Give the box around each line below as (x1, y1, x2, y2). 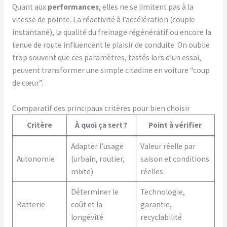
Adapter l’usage (70, 141, 124, 151)
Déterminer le (70, 186, 119, 197)
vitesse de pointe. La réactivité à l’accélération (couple (12, 14, 195, 24)
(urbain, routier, (70, 154, 125, 164)
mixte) (70, 166, 93, 176)
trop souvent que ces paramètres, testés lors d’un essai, (12, 52, 201, 62)
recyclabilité (140, 212, 182, 222)
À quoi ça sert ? (75, 120, 128, 130)
